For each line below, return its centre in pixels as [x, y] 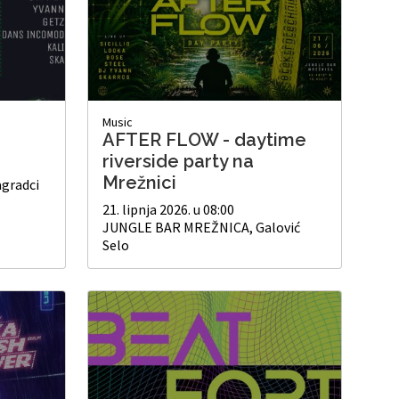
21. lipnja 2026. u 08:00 [168, 209]
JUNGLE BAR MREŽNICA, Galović [201, 227]
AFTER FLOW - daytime [204, 139]
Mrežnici [139, 182]
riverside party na [178, 161]
